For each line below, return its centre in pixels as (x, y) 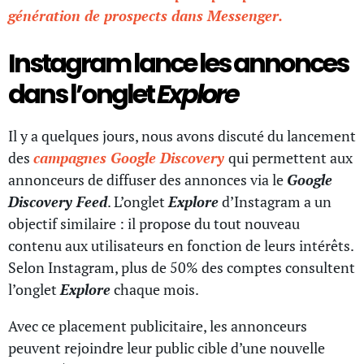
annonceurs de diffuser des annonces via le (147, 179)
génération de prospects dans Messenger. (145, 16)
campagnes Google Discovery (131, 157)
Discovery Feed (58, 201)
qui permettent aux (290, 157)
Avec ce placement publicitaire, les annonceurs (158, 325)
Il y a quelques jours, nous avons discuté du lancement (182, 135)
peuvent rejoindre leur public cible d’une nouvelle (167, 347)
